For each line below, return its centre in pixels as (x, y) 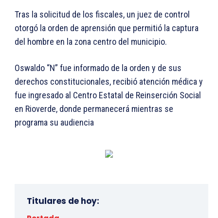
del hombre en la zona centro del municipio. (91, 42)
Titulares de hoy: (63, 201)
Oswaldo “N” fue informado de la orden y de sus (98, 68)
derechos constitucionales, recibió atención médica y (109, 82)
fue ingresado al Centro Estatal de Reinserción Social (108, 95)
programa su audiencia (54, 123)
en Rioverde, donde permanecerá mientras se (94, 109)
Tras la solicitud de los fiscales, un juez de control (102, 15)
